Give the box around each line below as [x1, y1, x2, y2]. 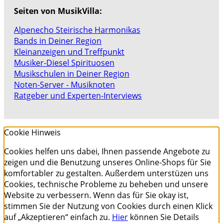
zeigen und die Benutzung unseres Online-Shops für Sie [4, 156, 211, 168]
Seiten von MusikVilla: [14, 5, 102, 16]
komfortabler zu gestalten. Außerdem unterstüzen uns [4, 167, 209, 179]
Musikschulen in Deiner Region [14, 68, 129, 79]
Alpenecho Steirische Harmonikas [14, 24, 140, 35]
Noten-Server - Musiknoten [14, 79, 115, 90]
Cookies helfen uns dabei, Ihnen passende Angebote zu [4, 145, 210, 157]
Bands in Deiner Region [14, 35, 102, 46]
